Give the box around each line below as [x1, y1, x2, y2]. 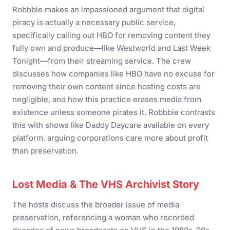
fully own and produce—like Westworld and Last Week [12, 43, 210, 53]
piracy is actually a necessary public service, [12, 17, 176, 27]
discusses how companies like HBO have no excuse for [12, 69, 215, 79]
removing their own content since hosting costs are [12, 82, 201, 91]
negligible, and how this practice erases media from [12, 94, 201, 104]
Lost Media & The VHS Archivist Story [12, 178, 199, 190]
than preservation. [12, 146, 79, 156]
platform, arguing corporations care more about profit [12, 133, 208, 143]
